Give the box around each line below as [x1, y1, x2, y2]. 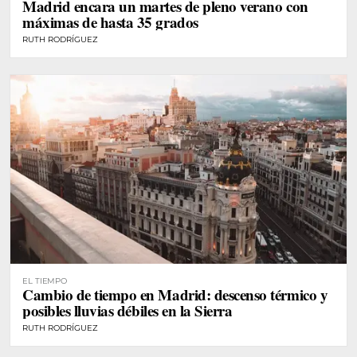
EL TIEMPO [22, 276, 68, 287]
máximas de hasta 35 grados [22, 10, 198, 33]
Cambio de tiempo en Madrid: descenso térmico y [22, 284, 328, 306]
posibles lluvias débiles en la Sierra [22, 300, 233, 322]
